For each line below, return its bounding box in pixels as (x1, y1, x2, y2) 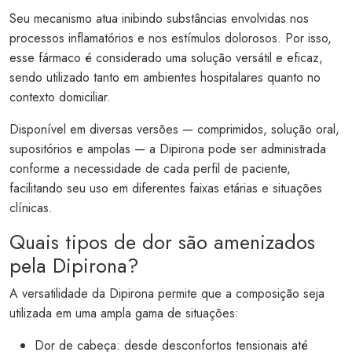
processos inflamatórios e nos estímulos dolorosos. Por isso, (9, 28, 332, 47)
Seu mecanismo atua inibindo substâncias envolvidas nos (9, 9, 309, 27)
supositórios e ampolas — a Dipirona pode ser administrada (9, 139, 326, 158)
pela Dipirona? (9, 251, 139, 280)
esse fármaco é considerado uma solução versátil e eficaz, (9, 48, 323, 67)
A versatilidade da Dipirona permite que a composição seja (9, 284, 324, 302)
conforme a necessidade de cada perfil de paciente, (9, 159, 291, 178)
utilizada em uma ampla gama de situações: (9, 303, 239, 322)
